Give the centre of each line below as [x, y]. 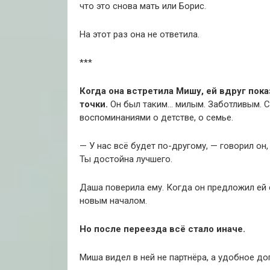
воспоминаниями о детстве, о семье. [156, 118]
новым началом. [113, 201]
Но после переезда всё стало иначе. [162, 229]
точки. [95, 105]
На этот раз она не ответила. [140, 35]
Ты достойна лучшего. [126, 159]
